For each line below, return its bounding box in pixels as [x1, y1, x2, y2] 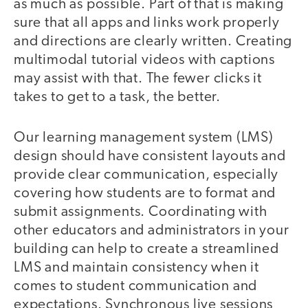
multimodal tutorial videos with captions [14, 53, 275, 68]
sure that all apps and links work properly [14, 16, 280, 31]
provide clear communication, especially [14, 167, 279, 182]
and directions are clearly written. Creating [14, 34, 293, 49]
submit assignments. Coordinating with [14, 204, 267, 219]
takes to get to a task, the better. [14, 90, 221, 105]
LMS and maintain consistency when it [14, 260, 259, 275]
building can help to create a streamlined [14, 241, 279, 256]
